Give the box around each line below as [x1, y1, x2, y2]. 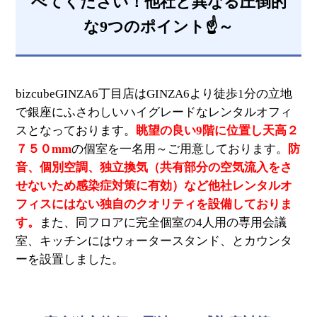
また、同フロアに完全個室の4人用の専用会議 [40, 215, 287, 229]
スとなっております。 [16, 123, 137, 137]
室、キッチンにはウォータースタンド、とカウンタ [16, 234, 293, 248]
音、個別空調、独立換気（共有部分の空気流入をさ [16, 160, 293, 174]
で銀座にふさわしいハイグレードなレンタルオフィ [16, 105, 293, 119]
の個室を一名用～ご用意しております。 [71, 142, 289, 156]
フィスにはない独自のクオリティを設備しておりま [16, 197, 293, 211]
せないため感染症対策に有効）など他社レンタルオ [16, 178, 293, 192]
